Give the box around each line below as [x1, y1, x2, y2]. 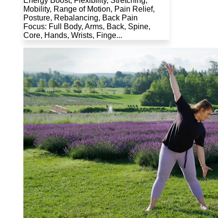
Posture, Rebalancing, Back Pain [23, 13, 138, 22]
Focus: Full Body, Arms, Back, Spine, [23, 22, 150, 31]
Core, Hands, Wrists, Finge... [23, 31, 122, 39]
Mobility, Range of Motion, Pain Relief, [23, 4, 155, 13]
